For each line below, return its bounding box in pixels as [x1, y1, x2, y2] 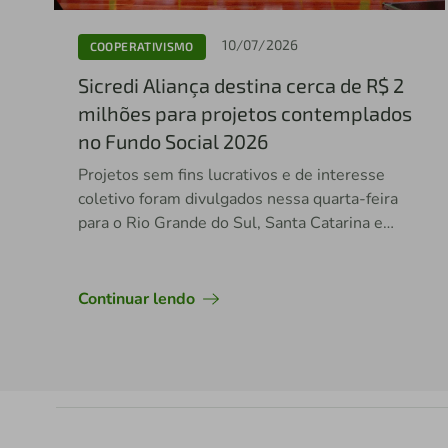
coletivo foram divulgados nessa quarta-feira [77, 187, 398, 210]
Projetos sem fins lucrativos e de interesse [77, 163, 385, 186]
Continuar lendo [77, 287, 195, 310]
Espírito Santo [77, 235, 179, 258]
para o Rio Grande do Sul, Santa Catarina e [77, 211, 383, 234]
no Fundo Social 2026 [77, 128, 268, 153]
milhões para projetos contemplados [77, 100, 412, 125]
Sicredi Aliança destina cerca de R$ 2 [77, 72, 404, 97]
